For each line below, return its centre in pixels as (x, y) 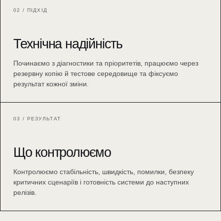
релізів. (25, 192)
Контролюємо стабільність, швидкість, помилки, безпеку (104, 172)
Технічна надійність (68, 44)
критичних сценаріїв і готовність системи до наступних (101, 182)
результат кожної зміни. (51, 84)
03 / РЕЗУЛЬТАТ (37, 119)
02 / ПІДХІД (31, 10)
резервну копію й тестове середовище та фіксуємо (96, 74)
